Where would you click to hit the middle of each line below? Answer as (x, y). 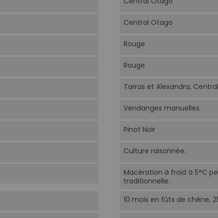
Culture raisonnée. (154, 151)
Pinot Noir (139, 130)
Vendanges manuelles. (162, 108)
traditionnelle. (146, 181)
